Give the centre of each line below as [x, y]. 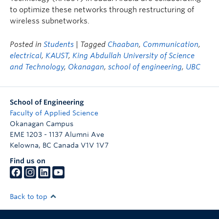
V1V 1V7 [95, 145]
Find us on [28, 161]
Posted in [27, 44]
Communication [171, 44]
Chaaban [123, 44]
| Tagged [92, 44]
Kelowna [24, 145]
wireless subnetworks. [50, 21]
